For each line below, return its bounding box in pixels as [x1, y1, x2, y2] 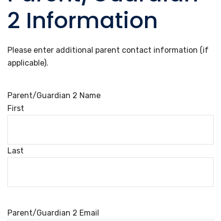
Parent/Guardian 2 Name [7, 91, 101, 100]
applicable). [7, 58, 48, 68]
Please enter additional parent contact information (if [7, 45, 209, 55]
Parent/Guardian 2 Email [7, 208, 99, 218]
